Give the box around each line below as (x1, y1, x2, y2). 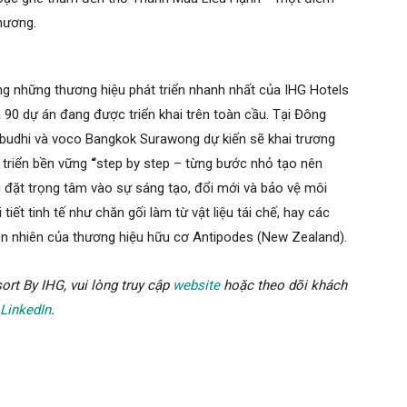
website (173, 277, 220, 294)
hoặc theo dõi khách (223, 277, 347, 294)
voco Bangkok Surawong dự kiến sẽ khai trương (52, 131, 335, 148)
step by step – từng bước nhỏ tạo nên (96, 155, 323, 173)
